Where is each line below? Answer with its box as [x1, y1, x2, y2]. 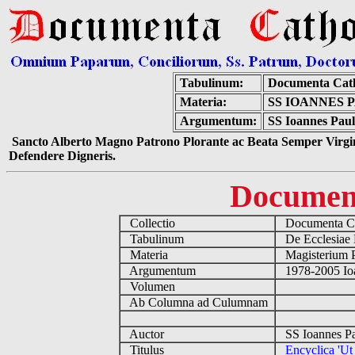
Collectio [120, 216, 181, 230]
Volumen [120, 280, 181, 293]
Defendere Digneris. [9, 149, 116, 162]
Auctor [120, 327, 170, 341]
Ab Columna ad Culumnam [120, 296, 274, 309]
